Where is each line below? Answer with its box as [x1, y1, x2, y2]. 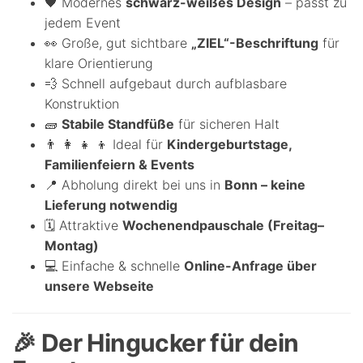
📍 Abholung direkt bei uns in [45, 177, 224, 194]
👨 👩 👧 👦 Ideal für [45, 136, 167, 153]
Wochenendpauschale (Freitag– [122, 217, 324, 234]
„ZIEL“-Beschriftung [191, 35, 318, 52]
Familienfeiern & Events [45, 156, 194, 173]
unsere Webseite [45, 278, 154, 295]
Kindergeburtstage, [167, 136, 292, 153]
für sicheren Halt [174, 116, 280, 133]
